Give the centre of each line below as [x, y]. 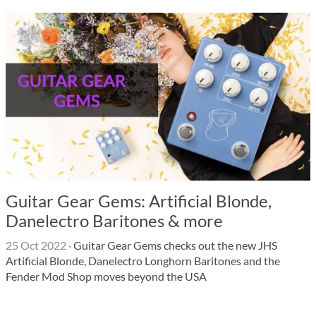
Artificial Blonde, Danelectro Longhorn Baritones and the [143, 261]
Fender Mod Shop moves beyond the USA [106, 276]
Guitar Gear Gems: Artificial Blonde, [139, 201]
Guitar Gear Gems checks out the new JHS [174, 245]
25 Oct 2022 [36, 245]
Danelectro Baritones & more [114, 220]
